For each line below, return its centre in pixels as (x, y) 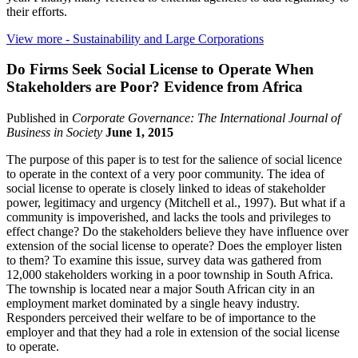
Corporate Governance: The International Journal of (206, 118)
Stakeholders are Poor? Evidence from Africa (155, 87)
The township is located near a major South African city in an (161, 289)
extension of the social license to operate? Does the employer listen (174, 246)
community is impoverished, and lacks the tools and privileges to (169, 217)
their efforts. (37, 11)
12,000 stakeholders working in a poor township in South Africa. (170, 275)
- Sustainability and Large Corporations (163, 38)
